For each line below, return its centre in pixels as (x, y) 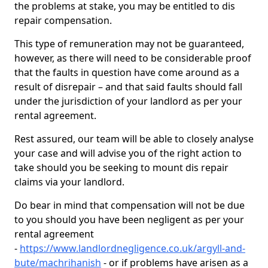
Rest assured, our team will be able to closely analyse (134, 139)
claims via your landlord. (71, 182)
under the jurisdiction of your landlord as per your (128, 101)
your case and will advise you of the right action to (128, 153)
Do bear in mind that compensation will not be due (130, 205)
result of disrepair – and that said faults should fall (128, 87)
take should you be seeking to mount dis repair (121, 167)
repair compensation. (64, 20)
